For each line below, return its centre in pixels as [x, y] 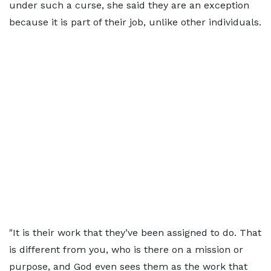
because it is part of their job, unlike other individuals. [135, 22]
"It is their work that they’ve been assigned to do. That [135, 233]
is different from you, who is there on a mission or [126, 250]
